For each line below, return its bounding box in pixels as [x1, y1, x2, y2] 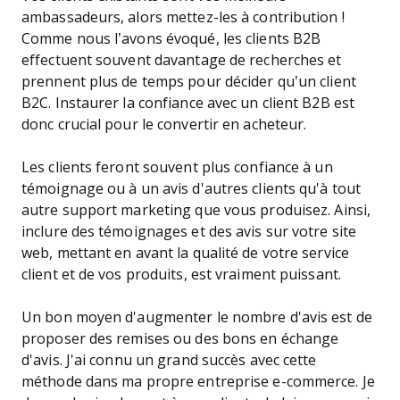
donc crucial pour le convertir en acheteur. [21, 117, 311, 132]
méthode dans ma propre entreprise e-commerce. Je [21, 374, 375, 389]
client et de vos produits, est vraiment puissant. [21, 267, 349, 282]
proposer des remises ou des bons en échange [21, 331, 339, 346]
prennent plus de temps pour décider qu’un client [21, 74, 356, 89]
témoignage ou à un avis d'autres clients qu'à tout [21, 181, 362, 196]
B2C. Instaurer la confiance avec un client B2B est [21, 96, 355, 111]
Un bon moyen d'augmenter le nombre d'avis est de [21, 310, 372, 325]
